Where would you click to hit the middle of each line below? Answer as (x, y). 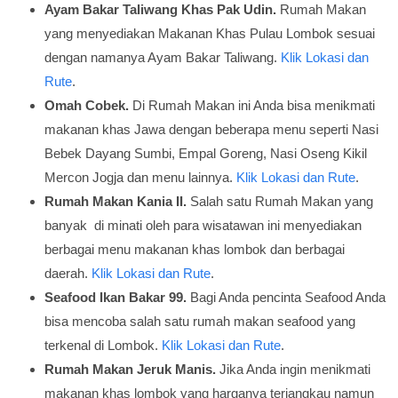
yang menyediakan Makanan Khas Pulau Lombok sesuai (210, 33)
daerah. (68, 273)
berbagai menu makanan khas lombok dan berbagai (195, 249)
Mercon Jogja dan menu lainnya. (140, 177)
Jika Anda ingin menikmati (293, 369)
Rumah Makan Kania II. (115, 201)
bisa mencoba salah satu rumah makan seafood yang (200, 321)
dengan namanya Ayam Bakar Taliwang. (163, 57)
